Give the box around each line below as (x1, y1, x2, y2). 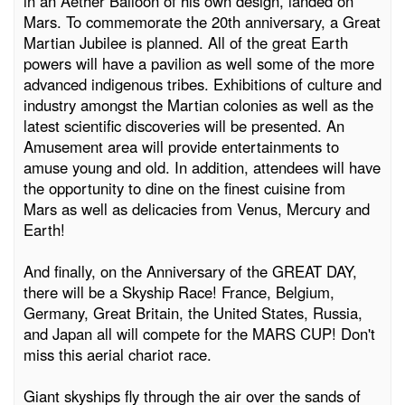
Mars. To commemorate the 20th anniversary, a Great (24, 11, 381, 33)
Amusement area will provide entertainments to (24, 136, 339, 157)
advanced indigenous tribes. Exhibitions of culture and (24, 73, 381, 95)
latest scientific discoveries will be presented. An (24, 115, 344, 137)
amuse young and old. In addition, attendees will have (24, 156, 381, 178)
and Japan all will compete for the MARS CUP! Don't (24, 323, 375, 344)
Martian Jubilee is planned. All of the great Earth (24, 32, 348, 53)
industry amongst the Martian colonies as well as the (24, 94, 373, 116)
